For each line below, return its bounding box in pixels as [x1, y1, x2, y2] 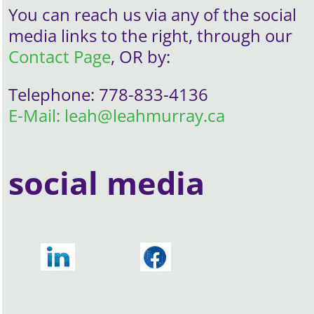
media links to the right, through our [8, 23, 292, 47]
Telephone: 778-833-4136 [8, 82, 208, 106]
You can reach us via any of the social [8, 2, 296, 26]
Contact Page [8, 44, 111, 68]
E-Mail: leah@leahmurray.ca [8, 103, 225, 127]
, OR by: [111, 44, 170, 68]
